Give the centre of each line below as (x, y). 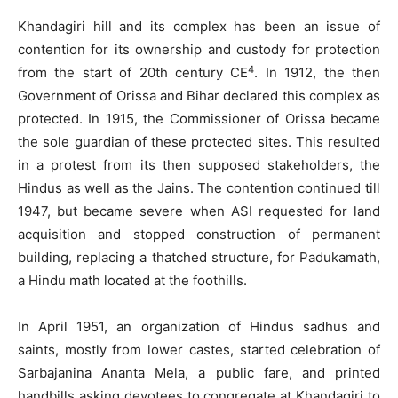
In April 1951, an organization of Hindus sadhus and (199, 327)
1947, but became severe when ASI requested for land (199, 211)
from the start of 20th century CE (133, 73)
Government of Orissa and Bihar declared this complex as (199, 96)
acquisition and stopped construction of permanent (199, 235)
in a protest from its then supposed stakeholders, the (199, 165)
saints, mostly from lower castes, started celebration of (199, 350)
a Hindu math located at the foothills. (132, 281)
